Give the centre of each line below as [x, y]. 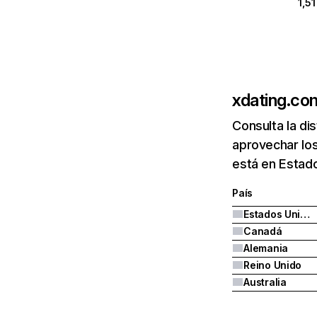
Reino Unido [273, 265]
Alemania [266, 248]
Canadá [263, 231]
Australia [265, 282]
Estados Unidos [305, 214]
